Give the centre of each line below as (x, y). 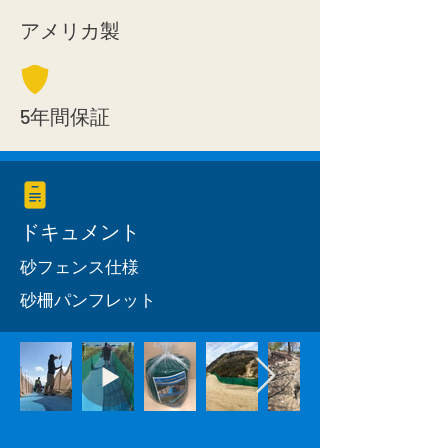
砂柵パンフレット (88, 299)
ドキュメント (80, 231)
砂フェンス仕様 (79, 266)
